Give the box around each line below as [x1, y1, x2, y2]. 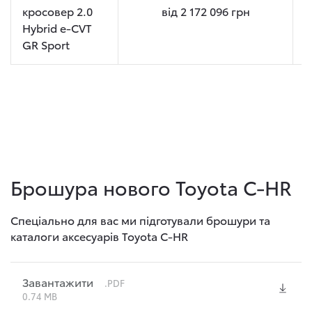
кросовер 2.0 [22, 3, 93, 19]
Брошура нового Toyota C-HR [10, 173, 292, 201]
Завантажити [22, 274, 93, 290]
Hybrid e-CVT [22, 19, 92, 36]
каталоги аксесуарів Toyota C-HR [10, 228, 188, 244]
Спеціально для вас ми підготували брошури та [10, 212, 270, 228]
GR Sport [22, 36, 70, 53]
